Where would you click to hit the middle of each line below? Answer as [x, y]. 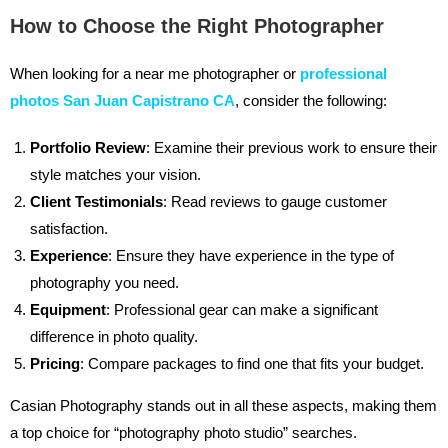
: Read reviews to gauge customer [275, 202]
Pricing [55, 364]
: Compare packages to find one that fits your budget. [252, 364]
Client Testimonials [96, 202]
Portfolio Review [88, 148]
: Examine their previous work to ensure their [291, 148]
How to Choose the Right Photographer [197, 26]
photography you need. [104, 283]
